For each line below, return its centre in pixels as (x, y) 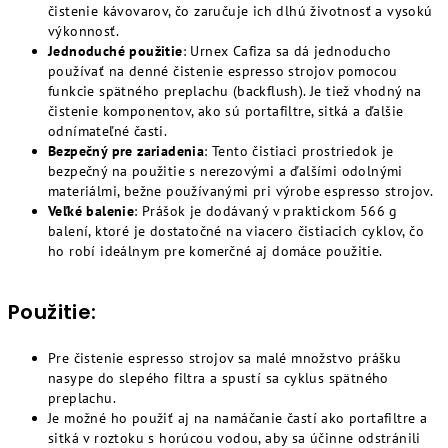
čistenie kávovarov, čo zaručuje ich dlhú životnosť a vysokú (240, 11)
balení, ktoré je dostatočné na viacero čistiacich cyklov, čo (236, 231)
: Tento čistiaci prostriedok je (299, 151)
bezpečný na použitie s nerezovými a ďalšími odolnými (225, 171)
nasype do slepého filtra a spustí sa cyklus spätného (218, 378)
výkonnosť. (84, 31)
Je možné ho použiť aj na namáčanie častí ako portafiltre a (238, 418)
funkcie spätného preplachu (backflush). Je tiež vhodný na (235, 91)
